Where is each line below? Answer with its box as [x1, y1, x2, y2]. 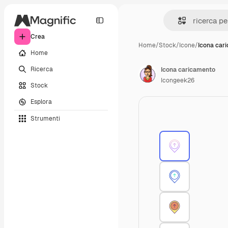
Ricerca [31, 65, 53, 73]
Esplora [31, 97, 52, 106]
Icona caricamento [161, 66, 215, 74]
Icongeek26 [161, 76, 194, 84]
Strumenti [31, 114, 60, 123]
